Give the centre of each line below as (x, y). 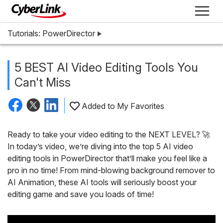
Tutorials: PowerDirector (51, 33)
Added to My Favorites (123, 106)
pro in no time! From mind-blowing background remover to (111, 170)
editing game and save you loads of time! (81, 194)
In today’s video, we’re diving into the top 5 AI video (100, 146)
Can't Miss (43, 82)
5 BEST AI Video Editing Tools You (106, 67)
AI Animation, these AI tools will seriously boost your (102, 182)
